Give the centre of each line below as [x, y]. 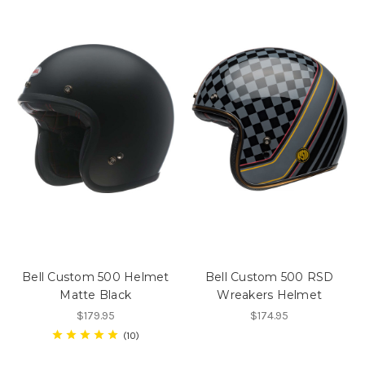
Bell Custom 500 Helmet [96, 277]
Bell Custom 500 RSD [269, 277]
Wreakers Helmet [270, 295]
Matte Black [96, 295]
